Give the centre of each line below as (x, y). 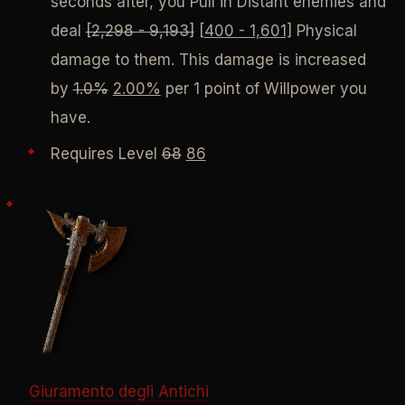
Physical (324, 30)
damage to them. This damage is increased (208, 59)
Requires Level (106, 154)
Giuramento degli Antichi (118, 392)
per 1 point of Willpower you (264, 88)
